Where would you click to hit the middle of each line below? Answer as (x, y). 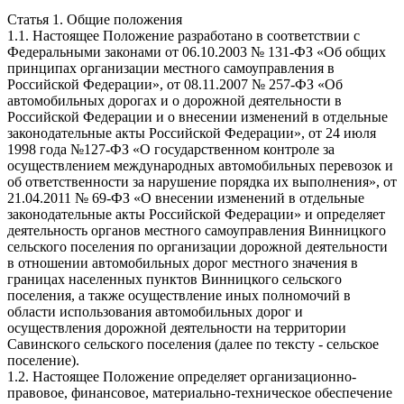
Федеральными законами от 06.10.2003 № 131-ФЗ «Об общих (197, 51)
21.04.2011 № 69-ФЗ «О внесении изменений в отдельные (186, 197)
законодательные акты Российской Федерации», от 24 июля (192, 133)
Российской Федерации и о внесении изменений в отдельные (197, 116)
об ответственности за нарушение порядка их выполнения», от (202, 181)
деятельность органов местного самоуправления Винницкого (197, 230)
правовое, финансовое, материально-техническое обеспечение (200, 392)
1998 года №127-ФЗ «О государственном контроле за (171, 149)
